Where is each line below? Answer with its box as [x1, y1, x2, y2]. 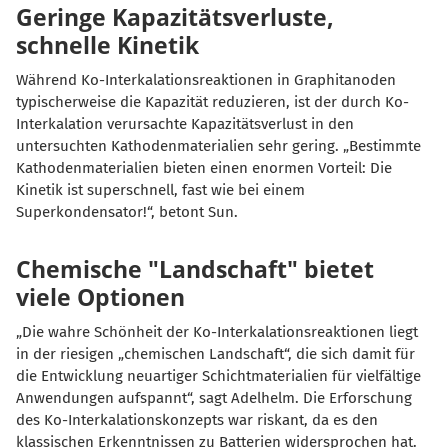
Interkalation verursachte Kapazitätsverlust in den [16, 114, 354, 133]
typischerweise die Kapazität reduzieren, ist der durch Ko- [16, 92, 409, 111]
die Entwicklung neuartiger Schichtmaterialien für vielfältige [16, 366, 421, 385]
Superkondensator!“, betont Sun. [16, 202, 238, 221]
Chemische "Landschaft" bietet [16, 252, 374, 285]
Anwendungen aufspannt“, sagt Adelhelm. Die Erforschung [16, 388, 412, 407]
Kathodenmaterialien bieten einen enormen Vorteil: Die [16, 158, 392, 177]
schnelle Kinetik [16, 28, 199, 61]
